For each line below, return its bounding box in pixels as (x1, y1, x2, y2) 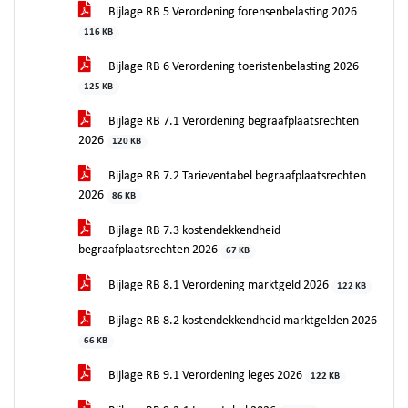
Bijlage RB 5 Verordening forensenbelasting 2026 (106, 5, 357, 19)
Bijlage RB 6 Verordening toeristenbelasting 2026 (106, 60, 359, 74)
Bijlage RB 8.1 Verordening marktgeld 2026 (106, 279, 331, 292)
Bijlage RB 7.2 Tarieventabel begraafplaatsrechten (106, 169, 366, 183)
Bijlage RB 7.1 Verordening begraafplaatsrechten (106, 115, 359, 128)
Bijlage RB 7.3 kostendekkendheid (106, 224, 280, 238)
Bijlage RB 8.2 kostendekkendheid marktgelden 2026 (106, 314, 377, 328)
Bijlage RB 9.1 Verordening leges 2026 (106, 369, 305, 382)
